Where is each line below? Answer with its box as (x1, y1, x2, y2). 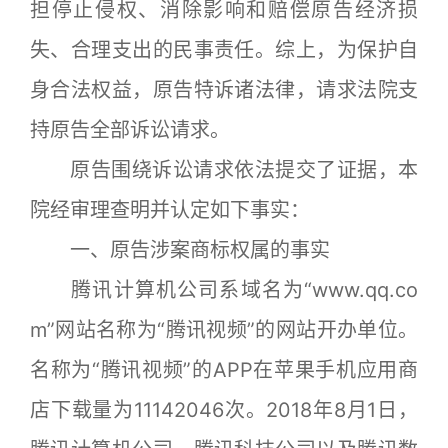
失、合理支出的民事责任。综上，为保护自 (30, 37, 418, 62)
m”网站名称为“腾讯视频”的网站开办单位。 (30, 317, 418, 342)
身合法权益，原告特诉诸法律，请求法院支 (30, 77, 418, 102)
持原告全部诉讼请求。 (30, 117, 230, 142)
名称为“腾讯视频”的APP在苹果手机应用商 (30, 357, 418, 382)
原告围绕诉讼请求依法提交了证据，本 (30, 157, 418, 182)
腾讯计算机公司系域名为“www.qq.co (30, 277, 418, 302)
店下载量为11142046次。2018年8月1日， (30, 397, 418, 422)
